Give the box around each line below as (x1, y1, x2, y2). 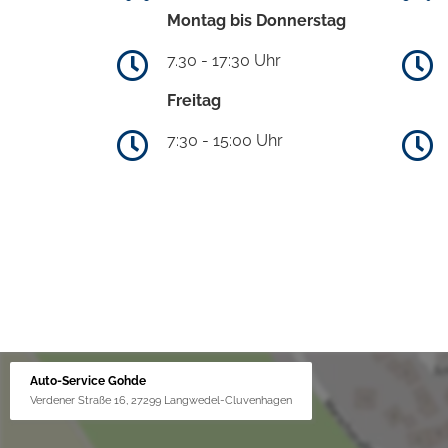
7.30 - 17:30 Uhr (167, 50, 281, 70)
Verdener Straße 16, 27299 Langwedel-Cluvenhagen (30, 393, 292, 406)
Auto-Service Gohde (30, 373, 146, 388)
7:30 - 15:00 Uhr (167, 130, 283, 150)
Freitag (167, 90, 221, 110)
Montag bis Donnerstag (167, 10, 346, 30)
